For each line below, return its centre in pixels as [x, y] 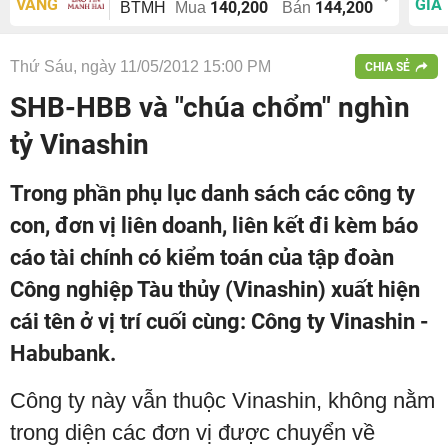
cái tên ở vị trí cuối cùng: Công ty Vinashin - [219, 321]
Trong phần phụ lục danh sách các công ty [212, 193]
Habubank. [63, 353]
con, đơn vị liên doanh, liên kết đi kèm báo [214, 225]
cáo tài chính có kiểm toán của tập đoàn [202, 257]
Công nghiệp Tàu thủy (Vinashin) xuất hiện [215, 289]
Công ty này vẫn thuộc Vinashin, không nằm [222, 400]
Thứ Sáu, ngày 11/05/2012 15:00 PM [140, 66]
